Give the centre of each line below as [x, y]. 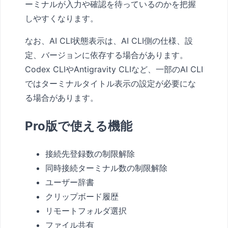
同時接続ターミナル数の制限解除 [106, 168]
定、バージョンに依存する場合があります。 [106, 55]
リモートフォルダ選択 [86, 211]
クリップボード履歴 [82, 197]
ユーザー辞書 [70, 182]
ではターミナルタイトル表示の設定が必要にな [110, 83]
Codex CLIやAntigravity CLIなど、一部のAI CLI [114, 69]
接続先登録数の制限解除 [90, 154]
